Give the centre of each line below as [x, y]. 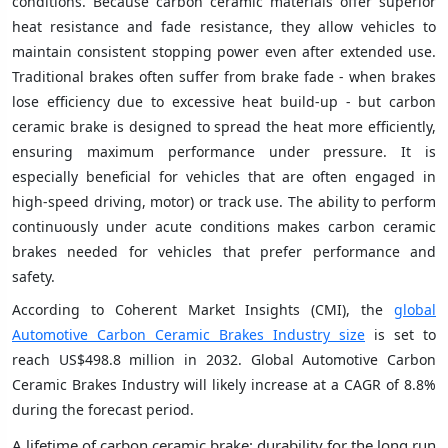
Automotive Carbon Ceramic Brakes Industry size [188, 334]
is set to [400, 334]
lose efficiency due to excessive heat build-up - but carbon [224, 101]
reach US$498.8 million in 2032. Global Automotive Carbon [224, 359]
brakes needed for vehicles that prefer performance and [224, 251]
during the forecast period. [103, 409]
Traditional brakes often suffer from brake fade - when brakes [224, 76]
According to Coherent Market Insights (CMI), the [203, 309]
